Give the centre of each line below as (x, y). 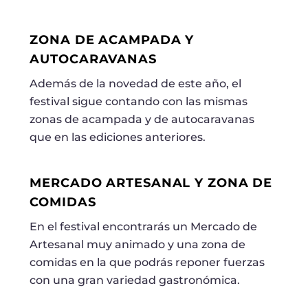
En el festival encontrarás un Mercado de (144, 226)
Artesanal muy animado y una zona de (138, 244)
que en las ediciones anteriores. (118, 137)
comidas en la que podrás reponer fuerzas (147, 262)
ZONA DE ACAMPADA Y (112, 40)
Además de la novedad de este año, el (136, 84)
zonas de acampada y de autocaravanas (142, 120)
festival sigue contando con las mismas (139, 102)
